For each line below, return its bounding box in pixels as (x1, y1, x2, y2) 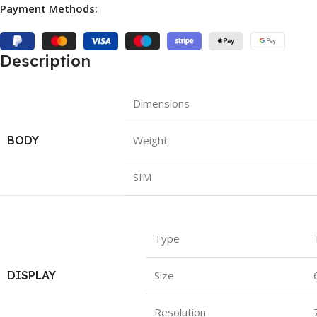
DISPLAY (7, 267, 56, 282)
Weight (133, 132, 168, 147)
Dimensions (133, 96, 190, 110)
